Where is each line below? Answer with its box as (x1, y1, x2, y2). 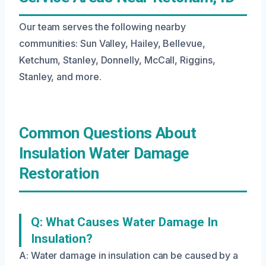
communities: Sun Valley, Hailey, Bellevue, (19, 37, 205, 49)
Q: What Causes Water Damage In (31, 214, 218, 229)
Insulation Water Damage (19, 144, 189, 162)
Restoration (19, 164, 99, 182)
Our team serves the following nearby (19, 20, 186, 33)
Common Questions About (19, 123, 197, 142)
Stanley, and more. (19, 70, 102, 83)
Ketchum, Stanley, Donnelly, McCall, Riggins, (19, 53, 216, 66)
